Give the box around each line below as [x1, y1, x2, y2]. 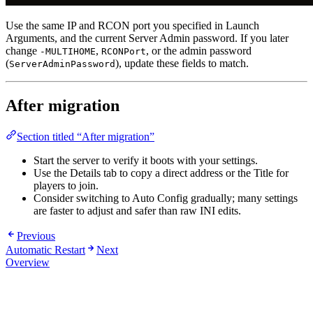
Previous [17, 230, 55, 242]
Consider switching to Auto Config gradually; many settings [34, 192, 298, 205]
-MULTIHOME [40, 46, 96, 57]
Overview [6, 256, 50, 269]
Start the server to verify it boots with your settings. [34, 154, 258, 167]
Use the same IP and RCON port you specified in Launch [6, 20, 259, 32]
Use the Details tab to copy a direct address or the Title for [34, 167, 289, 180]
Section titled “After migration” [17, 131, 154, 143]
